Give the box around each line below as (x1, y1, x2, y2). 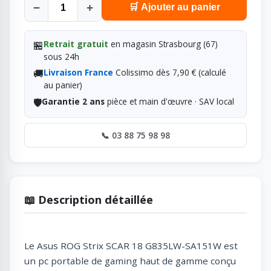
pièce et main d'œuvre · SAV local (104, 96, 234, 108)
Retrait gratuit (43, 38, 108, 50)
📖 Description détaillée (24, 192, 153, 207)
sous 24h (43, 50, 79, 62)
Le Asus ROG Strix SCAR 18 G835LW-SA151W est (24, 240, 238, 252)
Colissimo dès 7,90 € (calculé (113, 67, 226, 79)
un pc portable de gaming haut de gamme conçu (24, 255, 236, 267)
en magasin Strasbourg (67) (108, 38, 218, 50)
